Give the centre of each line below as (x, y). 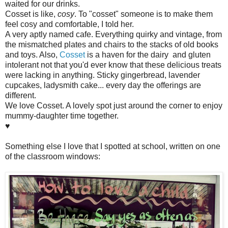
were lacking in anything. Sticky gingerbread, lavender (103, 75)
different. (21, 96)
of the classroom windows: (53, 157)
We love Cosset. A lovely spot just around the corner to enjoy (114, 106)
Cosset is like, (31, 14)
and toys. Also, (32, 55)
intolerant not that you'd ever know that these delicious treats (113, 65)
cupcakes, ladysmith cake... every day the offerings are (103, 85)
